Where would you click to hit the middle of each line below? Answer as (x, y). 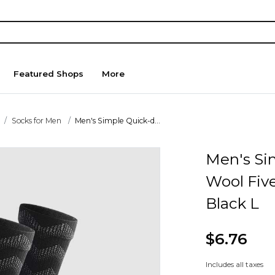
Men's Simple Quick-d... (118, 120)
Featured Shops (49, 74)
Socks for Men (36, 120)
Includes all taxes (234, 265)
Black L (232, 203)
